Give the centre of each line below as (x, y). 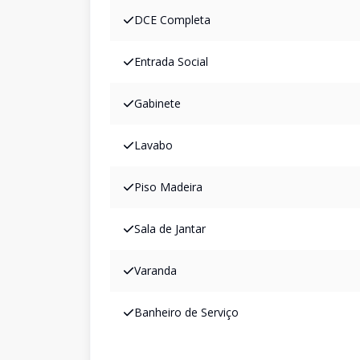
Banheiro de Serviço (186, 312)
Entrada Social (171, 61)
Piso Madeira (168, 187)
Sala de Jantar (170, 229)
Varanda (155, 270)
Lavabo (153, 145)
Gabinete (157, 103)
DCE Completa (172, 20)
